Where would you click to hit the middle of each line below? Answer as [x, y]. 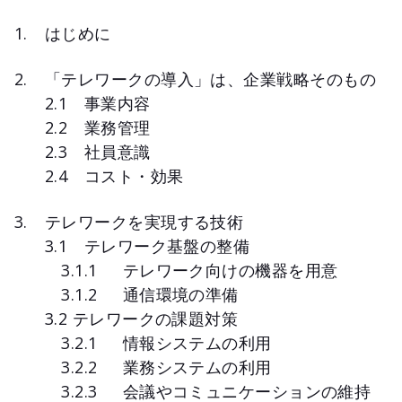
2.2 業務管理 [98, 127]
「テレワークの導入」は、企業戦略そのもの [210, 79]
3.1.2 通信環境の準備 [142, 294]
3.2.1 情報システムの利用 [158, 342]
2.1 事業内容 [98, 103]
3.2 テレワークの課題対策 [142, 318]
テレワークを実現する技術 [144, 221]
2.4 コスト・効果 [114, 175]
